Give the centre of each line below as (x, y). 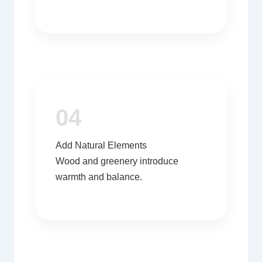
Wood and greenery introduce (117, 161)
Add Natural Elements (101, 146)
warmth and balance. (99, 177)
